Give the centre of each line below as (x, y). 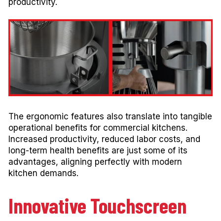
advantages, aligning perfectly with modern (95, 162)
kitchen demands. (43, 173)
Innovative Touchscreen (97, 205)
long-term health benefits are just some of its (98, 151)
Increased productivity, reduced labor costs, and (104, 139)
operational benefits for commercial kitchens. (98, 128)
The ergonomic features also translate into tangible (110, 117)
